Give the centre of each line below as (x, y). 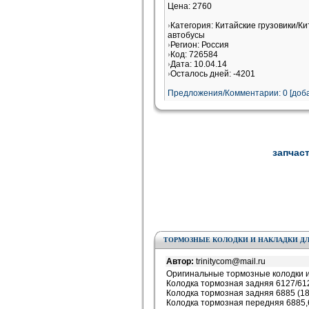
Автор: (181, 261)
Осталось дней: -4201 (213, 74)
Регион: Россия (200, 45)
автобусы (186, 35)
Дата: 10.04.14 (199, 64)
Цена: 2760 (190, 6)
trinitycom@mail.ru (231, 261)
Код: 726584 (194, 54)
